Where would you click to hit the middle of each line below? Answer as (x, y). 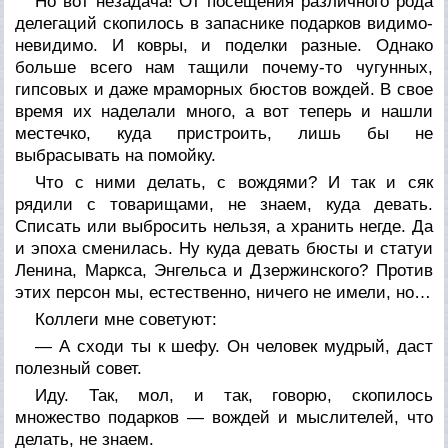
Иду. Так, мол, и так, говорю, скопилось (234, 395)
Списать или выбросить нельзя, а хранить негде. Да (224, 226)
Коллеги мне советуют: (126, 319)
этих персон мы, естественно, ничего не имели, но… (223, 292)
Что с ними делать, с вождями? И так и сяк (234, 182)
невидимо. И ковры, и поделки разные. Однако (224, 45)
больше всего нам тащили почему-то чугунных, (224, 67)
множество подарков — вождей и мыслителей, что (224, 417)
